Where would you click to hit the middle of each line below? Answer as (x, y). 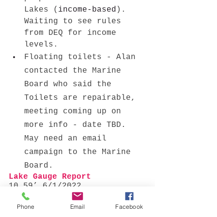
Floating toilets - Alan (82, 57)
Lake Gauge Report (52, 177)
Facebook (129, 206)
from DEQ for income (73, 33)
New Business (38, 197)
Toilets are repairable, (82, 98)
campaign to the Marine (80, 152)
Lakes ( (41, 9)
